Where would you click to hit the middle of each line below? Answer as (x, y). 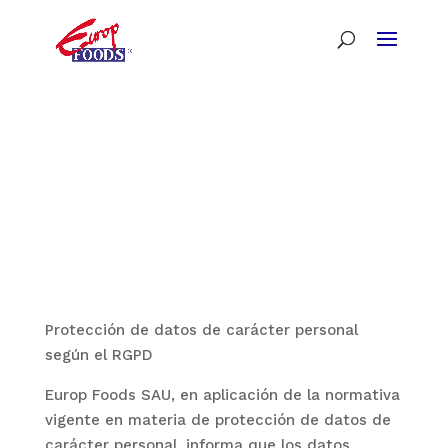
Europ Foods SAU (107, 395)
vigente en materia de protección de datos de (217, 420)
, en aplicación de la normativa (285, 395)
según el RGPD (98, 355)
